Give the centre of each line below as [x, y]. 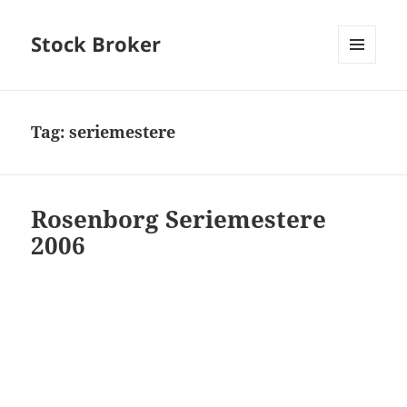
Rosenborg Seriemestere [179, 219]
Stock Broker [96, 44]
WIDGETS [364, 102]
